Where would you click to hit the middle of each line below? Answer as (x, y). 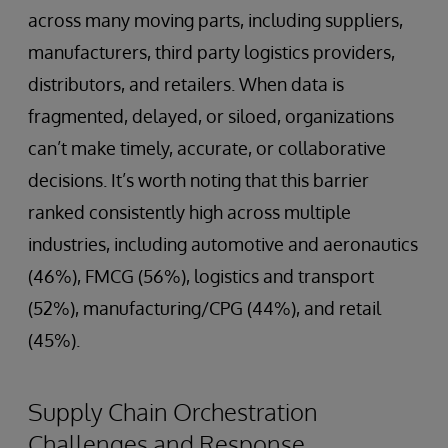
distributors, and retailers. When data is (186, 83)
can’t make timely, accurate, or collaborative (207, 147)
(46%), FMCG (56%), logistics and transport (201, 275)
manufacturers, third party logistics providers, (211, 51)
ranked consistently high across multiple (189, 211)
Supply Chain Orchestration (173, 411)
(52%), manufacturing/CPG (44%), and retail (204, 307)
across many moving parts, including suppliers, (215, 19)
